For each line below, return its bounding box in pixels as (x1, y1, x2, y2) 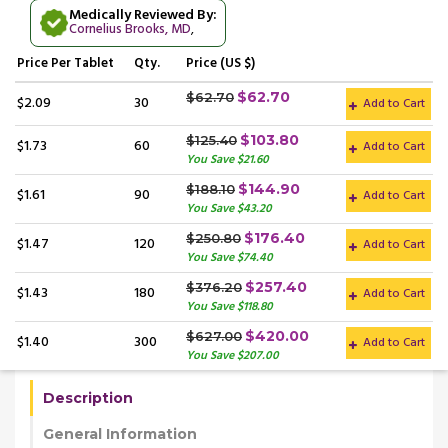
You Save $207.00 (186, 345, 279, 366)
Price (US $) (186, 52, 255, 74)
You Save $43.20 (186, 198, 272, 219)
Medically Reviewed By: (69, 4, 217, 27)
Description (43, 388, 133, 407)
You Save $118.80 (186, 296, 273, 317)
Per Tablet (51, 52, 114, 74)
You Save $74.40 (186, 247, 273, 268)
